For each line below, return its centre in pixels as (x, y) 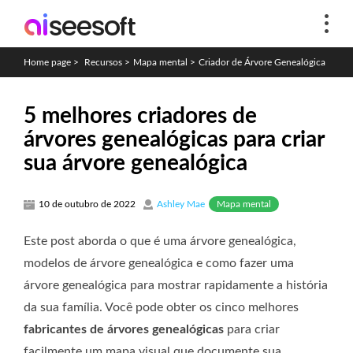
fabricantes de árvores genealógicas (124, 329)
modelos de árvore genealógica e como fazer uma (159, 263)
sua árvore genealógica (136, 163)
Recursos (103, 62)
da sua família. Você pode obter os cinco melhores (161, 307)
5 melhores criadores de (140, 116)
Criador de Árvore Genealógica (262, 62)
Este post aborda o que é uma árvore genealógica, (160, 241)
